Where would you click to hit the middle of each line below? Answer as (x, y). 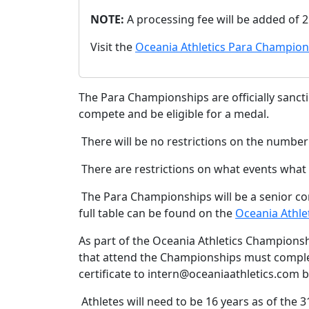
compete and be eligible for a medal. (174, 114)
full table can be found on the (157, 213)
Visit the (113, 47)
